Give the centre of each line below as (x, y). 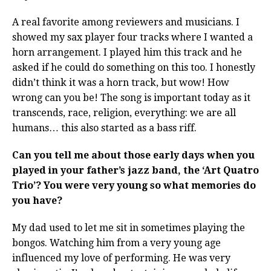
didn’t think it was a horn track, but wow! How (121, 83)
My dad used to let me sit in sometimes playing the (129, 228)
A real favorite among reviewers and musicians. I (126, 22)
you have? (37, 201)
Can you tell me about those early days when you (133, 155)
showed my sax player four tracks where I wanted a (132, 38)
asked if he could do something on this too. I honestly (134, 68)
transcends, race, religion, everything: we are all (124, 113)
